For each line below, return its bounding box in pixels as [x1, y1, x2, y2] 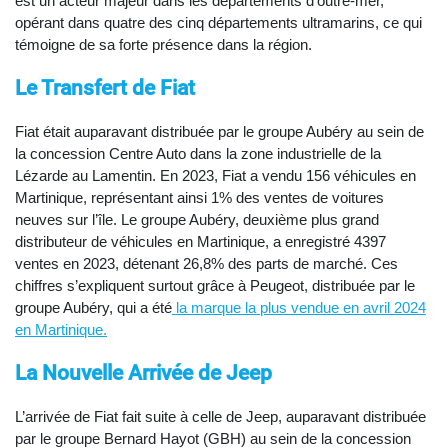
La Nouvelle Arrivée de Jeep [15, 360, 272, 385]
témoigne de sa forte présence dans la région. [15, 35, 312, 53]
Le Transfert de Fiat [15, 75, 195, 100]
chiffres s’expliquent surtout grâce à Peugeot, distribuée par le [15, 276, 415, 294]
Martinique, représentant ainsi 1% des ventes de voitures [15, 188, 384, 206]
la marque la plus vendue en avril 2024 [172, 298, 426, 316]
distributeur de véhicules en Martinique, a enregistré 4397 [15, 232, 386, 250]
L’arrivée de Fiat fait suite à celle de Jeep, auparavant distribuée [15, 407, 426, 425]
